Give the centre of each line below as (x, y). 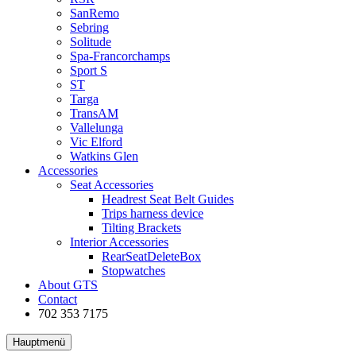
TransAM (94, 113)
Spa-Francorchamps (120, 56)
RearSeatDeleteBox (151, 256)
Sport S (89, 70)
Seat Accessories (112, 185)
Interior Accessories (119, 242)
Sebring (89, 27)
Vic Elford (96, 142)
